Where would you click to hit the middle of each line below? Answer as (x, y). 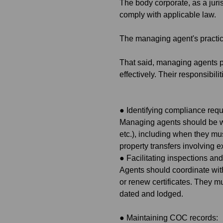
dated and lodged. (151, 194)
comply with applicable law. (168, 15)
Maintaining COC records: (172, 218)
